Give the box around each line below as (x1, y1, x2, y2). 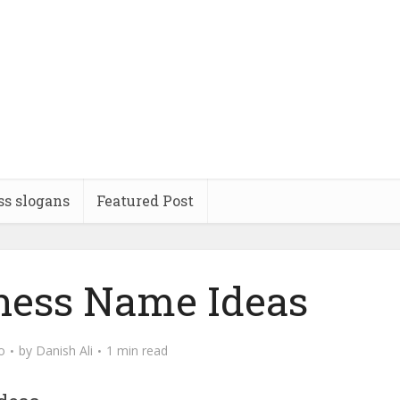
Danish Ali (36, 342, 93, 359)
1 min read (106, 342, 168, 359)
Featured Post (96, 191, 194, 210)
